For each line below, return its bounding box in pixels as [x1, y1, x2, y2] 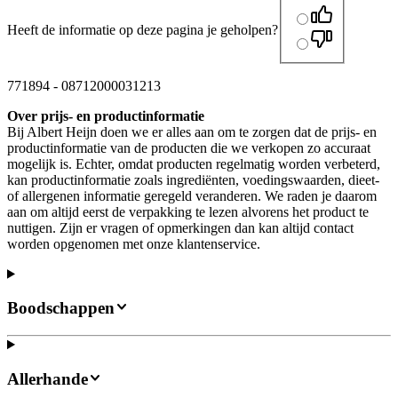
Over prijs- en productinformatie [7, 107, 204, 123]
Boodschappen [7, 298, 115, 318]
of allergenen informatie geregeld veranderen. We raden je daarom [7, 187, 377, 203]
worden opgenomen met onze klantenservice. [7, 235, 260, 251]
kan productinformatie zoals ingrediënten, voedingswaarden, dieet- [7, 171, 379, 187]
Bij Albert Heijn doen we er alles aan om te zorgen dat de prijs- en [7, 123, 377, 139]
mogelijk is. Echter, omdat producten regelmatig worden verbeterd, [7, 155, 380, 171]
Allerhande [7, 369, 88, 388]
